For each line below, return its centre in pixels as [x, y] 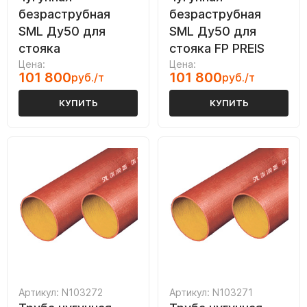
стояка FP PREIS [217, 49]
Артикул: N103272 [61, 293]
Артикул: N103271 [211, 293]
